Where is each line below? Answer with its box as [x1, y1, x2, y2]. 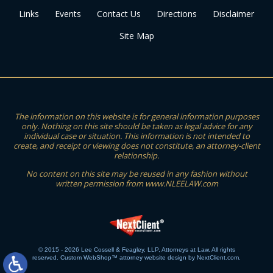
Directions [157, 7, 197, 19]
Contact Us [97, 7, 141, 19]
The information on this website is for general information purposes [14, 110, 259, 122]
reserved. [32, 253, 58, 261]
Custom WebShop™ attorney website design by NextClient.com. [58, 253, 241, 261]
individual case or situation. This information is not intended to [23, 130, 250, 141]
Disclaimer [213, 7, 254, 19]
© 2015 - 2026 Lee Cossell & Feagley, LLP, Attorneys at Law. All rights [38, 246, 235, 253]
